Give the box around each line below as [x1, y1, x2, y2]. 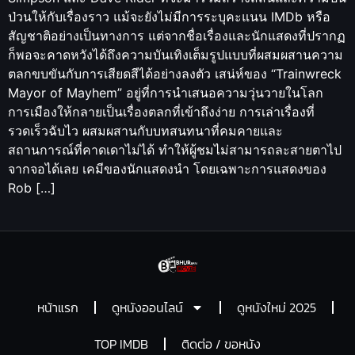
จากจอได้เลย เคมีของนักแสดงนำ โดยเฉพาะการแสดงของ [8, 161, 326, 177]
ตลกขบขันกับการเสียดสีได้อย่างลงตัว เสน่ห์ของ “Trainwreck [8, 66, 342, 82]
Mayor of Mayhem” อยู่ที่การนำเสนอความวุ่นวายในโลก [8, 85, 323, 101]
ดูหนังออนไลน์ [112, 297, 183, 317]
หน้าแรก [37, 297, 78, 317]
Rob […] [8, 180, 55, 196]
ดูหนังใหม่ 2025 [237, 297, 316, 317]
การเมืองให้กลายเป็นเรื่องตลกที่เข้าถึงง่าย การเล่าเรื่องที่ [8, 104, 315, 120]
